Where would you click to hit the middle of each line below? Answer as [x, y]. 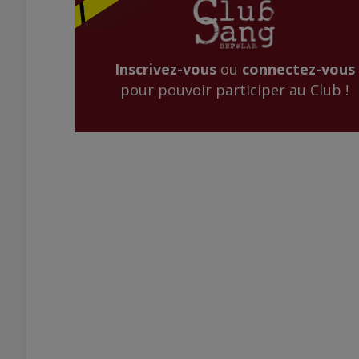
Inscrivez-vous [165, 69]
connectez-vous [298, 69]
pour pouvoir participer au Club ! [234, 90]
